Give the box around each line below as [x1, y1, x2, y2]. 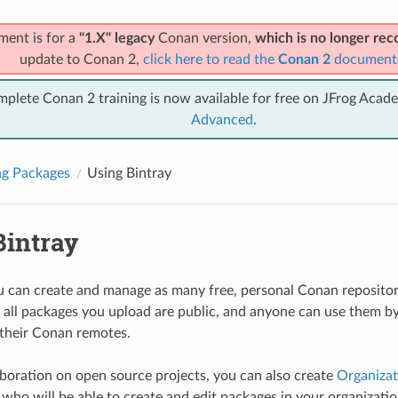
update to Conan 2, [19, 52, 143, 67]
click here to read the [142, 52, 278, 67]
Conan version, [154, 30, 255, 45]
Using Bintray [86, 165, 171, 180]
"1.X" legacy [78, 30, 155, 45]
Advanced [191, 112, 253, 127]
